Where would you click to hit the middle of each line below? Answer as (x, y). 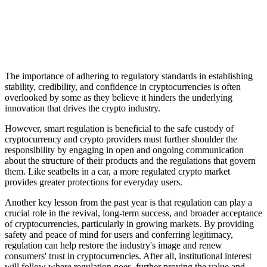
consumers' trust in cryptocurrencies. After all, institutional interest (128, 256)
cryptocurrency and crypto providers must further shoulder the (121, 139)
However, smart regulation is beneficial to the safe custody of (119, 128)
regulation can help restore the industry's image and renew (114, 245)
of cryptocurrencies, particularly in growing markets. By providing (129, 223)
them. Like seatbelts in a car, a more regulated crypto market (117, 171)
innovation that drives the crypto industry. (83, 108)
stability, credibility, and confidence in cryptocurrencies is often (123, 86)
